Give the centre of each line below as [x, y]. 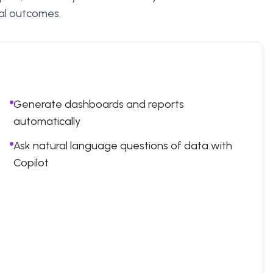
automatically [47, 121]
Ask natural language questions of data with [123, 146]
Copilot [31, 163]
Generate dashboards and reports [99, 104]
